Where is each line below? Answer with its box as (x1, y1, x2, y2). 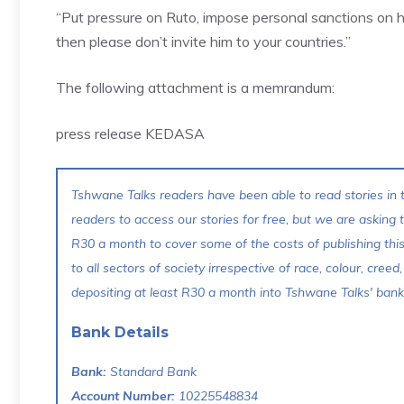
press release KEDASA (56, 124, 205, 142)
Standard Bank (106, 363, 197, 380)
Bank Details (71, 323, 169, 341)
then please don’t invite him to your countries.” (56, 32, 351, 50)
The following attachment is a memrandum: (56, 78, 335, 96)
